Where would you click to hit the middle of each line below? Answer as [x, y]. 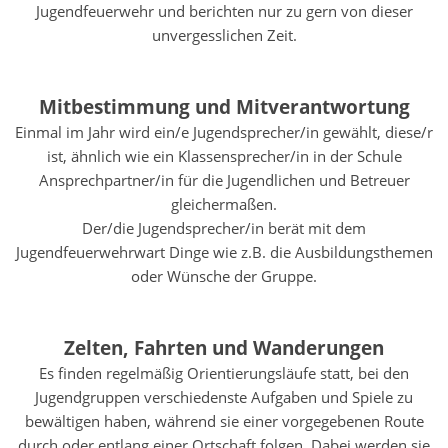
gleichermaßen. [224, 204]
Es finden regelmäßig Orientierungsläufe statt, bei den [224, 373]
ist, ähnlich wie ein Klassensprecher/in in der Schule [224, 156]
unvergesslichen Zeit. [224, 35]
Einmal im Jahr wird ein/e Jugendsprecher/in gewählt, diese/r [224, 132]
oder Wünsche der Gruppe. [224, 276]
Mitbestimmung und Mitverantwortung [224, 106]
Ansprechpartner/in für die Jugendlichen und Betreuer [224, 180]
